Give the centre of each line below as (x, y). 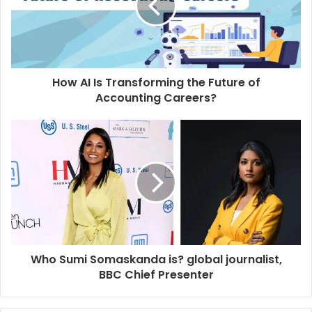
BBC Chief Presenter (156, 275)
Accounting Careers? (156, 98)
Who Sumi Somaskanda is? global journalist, (156, 259)
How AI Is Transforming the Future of (156, 83)
